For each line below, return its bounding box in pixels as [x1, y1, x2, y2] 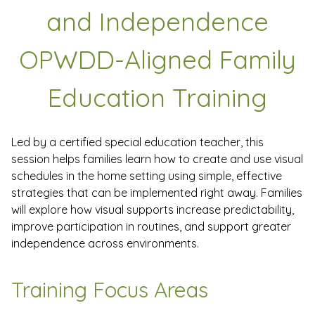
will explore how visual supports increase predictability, [11, 202, 294, 217]
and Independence [46, 6, 269, 38]
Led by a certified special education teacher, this [11, 135, 264, 150]
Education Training [48, 82, 267, 114]
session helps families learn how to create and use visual [11, 152, 303, 167]
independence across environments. [11, 236, 199, 251]
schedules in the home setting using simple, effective [11, 169, 282, 184]
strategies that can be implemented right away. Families [11, 186, 302, 200]
